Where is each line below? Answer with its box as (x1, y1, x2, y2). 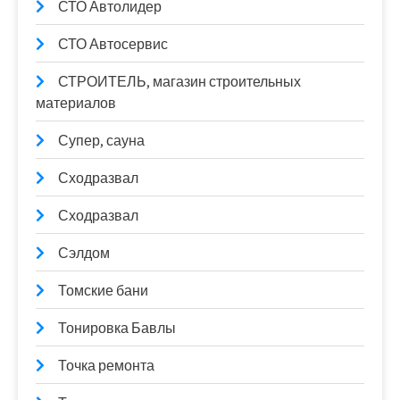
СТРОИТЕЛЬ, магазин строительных (58, 72, 301, 91)
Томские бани (58, 281, 148, 300)
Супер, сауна (58, 131, 145, 150)
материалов (36, 94, 116, 112)
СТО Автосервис (58, 35, 168, 54)
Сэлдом (58, 244, 110, 262)
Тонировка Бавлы (58, 319, 176, 337)
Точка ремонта (58, 356, 154, 375)
